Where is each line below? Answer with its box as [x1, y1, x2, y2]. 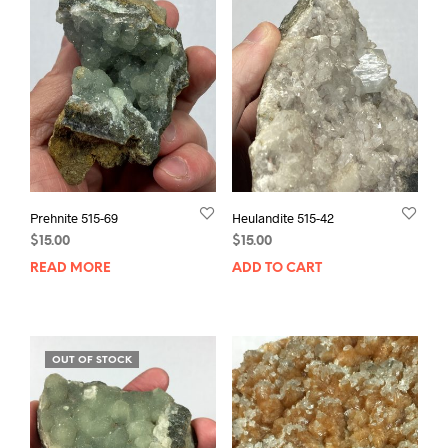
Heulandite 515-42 [231, 210, 334, 227]
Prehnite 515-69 [30, 210, 118, 227]
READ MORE [30, 262, 111, 276]
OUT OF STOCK [52, 355, 132, 367]
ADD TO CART [231, 262, 322, 276]
